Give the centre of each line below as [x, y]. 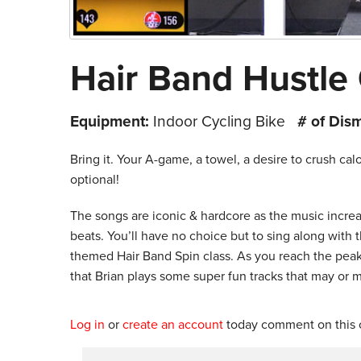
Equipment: [110, 121]
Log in [87, 324]
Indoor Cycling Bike [219, 121]
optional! [95, 179]
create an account [173, 324]
